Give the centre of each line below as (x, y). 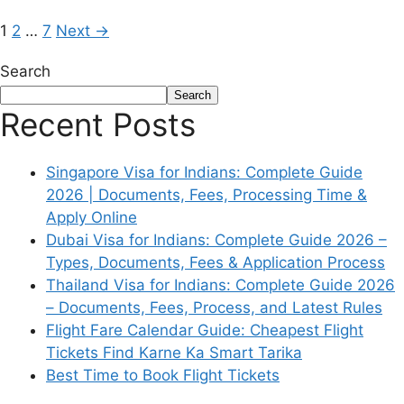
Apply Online (92, 217)
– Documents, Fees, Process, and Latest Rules (214, 307)
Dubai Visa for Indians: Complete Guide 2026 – (216, 239)
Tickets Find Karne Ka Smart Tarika (174, 352)
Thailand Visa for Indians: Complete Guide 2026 (220, 285)
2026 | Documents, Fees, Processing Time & (207, 194)
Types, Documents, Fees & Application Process (216, 262)
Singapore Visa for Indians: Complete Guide (204, 172)
